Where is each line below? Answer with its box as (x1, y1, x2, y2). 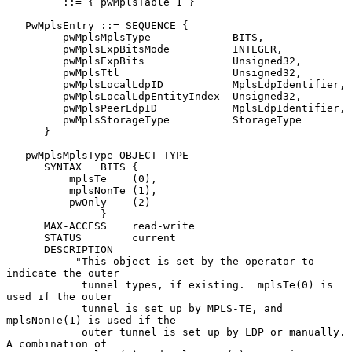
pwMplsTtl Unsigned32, (6, 66, 63, 79)
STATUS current (6, 231, 44, 244)
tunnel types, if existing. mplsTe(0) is (6, 278, 82, 291)
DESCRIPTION (6, 243, 44, 255)
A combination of (6, 337, 107, 350)
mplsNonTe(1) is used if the (6, 313, 176, 326)
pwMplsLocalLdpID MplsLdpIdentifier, (6, 78, 63, 90)
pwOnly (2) (6, 196, 69, 208)
